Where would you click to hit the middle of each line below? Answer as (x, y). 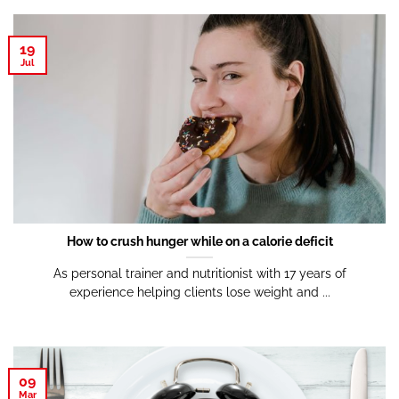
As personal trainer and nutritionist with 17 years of (199, 273)
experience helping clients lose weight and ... (199, 292)
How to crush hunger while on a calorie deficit (199, 241)
